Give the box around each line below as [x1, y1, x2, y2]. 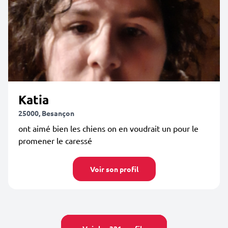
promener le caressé [18, 135, 92, 146]
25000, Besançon [18, 108, 74, 118]
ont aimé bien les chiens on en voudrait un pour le [18, 123, 198, 133]
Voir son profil [90, 164, 138, 174]
